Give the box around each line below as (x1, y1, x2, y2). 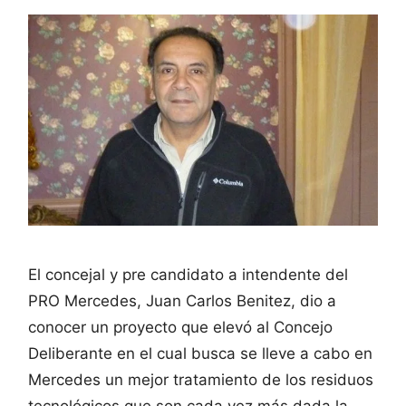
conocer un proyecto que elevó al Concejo (28, 318, 333, 337)
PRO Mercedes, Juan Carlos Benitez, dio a (28, 292, 336, 311)
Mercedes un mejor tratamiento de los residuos (28, 371, 373, 390)
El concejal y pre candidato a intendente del (28, 266, 348, 285)
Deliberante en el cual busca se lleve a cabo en (28, 344, 372, 363)
